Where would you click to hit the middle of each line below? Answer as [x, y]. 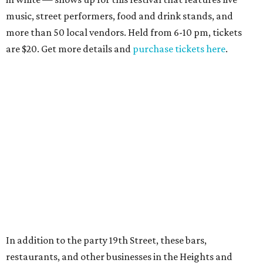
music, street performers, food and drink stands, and [119, 16]
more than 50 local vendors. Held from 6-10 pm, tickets [124, 33]
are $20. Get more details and [69, 49]
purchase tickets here [179, 49]
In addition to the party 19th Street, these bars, [106, 240]
